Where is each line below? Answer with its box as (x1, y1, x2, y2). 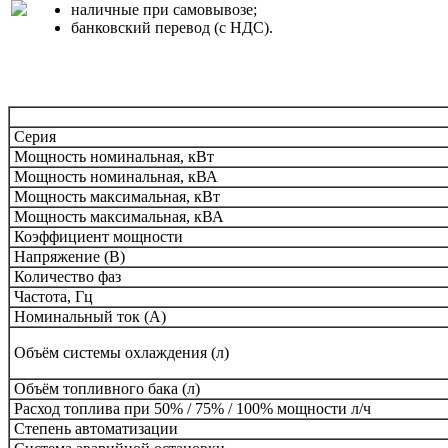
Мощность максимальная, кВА (14, 207, 224, 225)
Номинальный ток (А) (14, 307, 166, 325)
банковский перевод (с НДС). (71, 18, 273, 36)
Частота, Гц (14, 287, 93, 305)
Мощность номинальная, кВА (14, 167, 218, 185)
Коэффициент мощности (14, 227, 183, 245)
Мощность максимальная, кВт (14, 187, 220, 205)
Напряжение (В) (14, 247, 125, 265)
